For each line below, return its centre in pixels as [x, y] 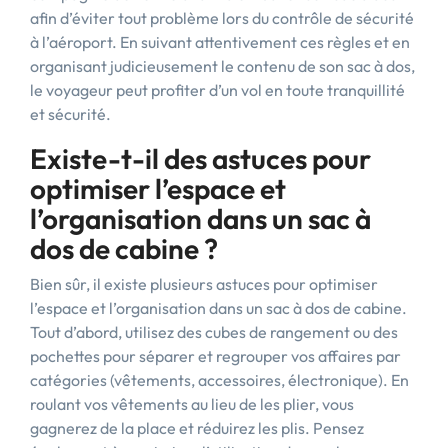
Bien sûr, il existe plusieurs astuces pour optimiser [204, 284]
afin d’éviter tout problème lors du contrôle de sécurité [222, 18]
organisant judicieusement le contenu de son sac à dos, [222, 66]
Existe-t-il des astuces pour [200, 158]
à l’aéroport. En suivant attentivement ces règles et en [220, 42]
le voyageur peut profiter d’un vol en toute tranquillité [217, 90]
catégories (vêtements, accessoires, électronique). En [219, 380]
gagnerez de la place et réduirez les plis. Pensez [197, 428]
